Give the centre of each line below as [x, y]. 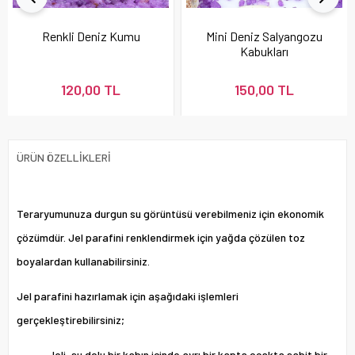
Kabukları [264, 51]
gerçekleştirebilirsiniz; [71, 319]
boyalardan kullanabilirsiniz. [83, 261]
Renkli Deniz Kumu [91, 36]
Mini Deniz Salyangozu [264, 36]
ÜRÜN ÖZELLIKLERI [64, 157]
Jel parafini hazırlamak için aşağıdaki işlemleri [128, 296]
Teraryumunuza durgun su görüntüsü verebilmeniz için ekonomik [170, 213]
